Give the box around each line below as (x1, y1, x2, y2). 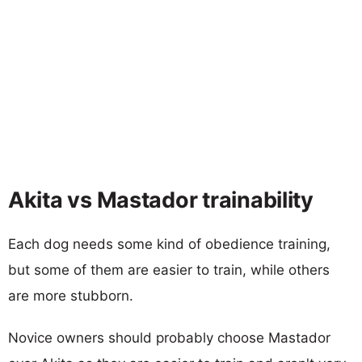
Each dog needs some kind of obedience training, (8, 235, 330, 252)
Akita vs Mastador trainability (8, 186, 314, 213)
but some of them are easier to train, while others (8, 261, 330, 278)
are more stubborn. (8, 287, 133, 304)
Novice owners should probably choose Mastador (8, 329, 330, 346)
